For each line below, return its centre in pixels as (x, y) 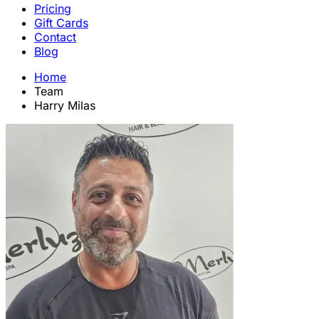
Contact (55, 37)
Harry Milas (65, 105)
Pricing (53, 9)
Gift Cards (61, 23)
